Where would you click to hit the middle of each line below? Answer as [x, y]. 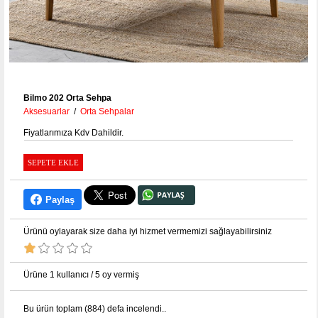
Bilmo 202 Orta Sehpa [67, 98]
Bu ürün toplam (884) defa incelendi [93, 309]
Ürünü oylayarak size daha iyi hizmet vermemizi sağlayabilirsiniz [148, 232]
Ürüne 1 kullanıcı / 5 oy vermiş [81, 275]
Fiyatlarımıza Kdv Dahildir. [75, 133]
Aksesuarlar [46, 112]
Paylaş [60, 199]
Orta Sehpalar [107, 112]
